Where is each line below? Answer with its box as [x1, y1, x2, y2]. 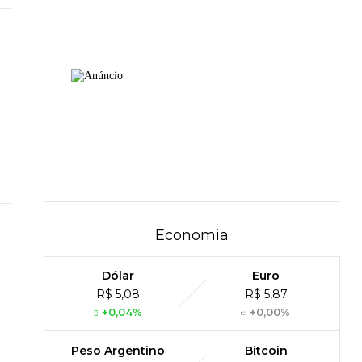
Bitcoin [244, 343, 288, 359]
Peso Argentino [70, 343, 165, 359]
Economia [155, 226, 229, 245]
